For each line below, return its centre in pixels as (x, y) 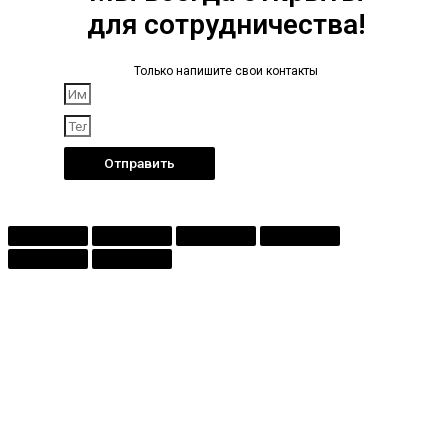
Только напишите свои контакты (226, 70)
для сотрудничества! (226, 24)
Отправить (140, 162)
